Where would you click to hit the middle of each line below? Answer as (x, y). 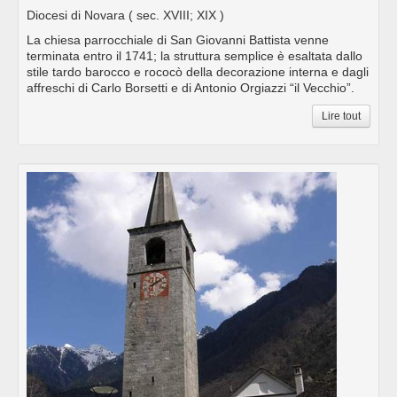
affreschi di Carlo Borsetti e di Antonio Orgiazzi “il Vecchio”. (191, 88)
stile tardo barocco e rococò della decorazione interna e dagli (198, 72)
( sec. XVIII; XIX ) (176, 16)
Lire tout (341, 117)
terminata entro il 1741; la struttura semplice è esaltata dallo (195, 56)
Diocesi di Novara (78, 16)
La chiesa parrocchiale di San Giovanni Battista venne (178, 40)
